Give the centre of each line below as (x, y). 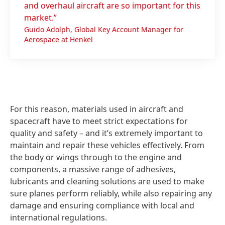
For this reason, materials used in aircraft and (97, 109)
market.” (40, 18)
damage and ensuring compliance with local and (102, 206)
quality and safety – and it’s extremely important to (106, 133)
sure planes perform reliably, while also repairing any (111, 194)
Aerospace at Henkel (59, 40)
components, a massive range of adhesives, (93, 170)
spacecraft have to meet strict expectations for (99, 121)
